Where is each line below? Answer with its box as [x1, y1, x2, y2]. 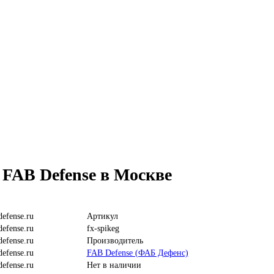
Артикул [86, 212, 118, 221]
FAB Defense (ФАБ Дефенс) [86, 248, 188, 258]
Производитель [86, 236, 143, 246]
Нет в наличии [86, 261, 141, 270]
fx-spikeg [86, 224, 119, 234]
